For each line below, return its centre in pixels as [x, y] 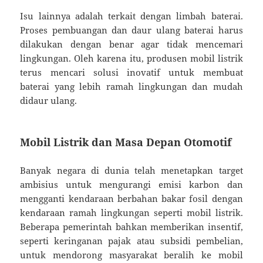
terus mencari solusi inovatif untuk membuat [131, 72]
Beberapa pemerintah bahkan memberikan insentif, [131, 226]
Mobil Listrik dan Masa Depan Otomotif [126, 142]
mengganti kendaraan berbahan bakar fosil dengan [131, 198]
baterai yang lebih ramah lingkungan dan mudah [131, 86]
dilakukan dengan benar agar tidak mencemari [131, 44]
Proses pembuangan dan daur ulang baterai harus [131, 30]
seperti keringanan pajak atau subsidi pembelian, [131, 240]
